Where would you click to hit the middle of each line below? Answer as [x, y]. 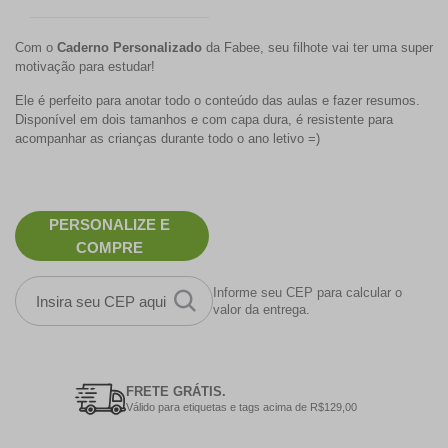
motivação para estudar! [85, 67]
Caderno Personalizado [129, 48]
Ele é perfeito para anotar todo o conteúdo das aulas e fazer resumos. [217, 101]
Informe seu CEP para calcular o [307, 293]
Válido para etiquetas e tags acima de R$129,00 [241, 407]
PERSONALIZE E [109, 225]
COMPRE [109, 248]
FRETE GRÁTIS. [176, 392]
